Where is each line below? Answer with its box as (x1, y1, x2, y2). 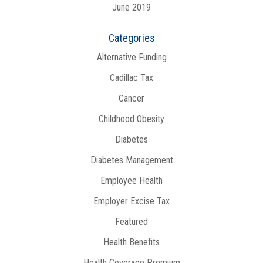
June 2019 (112, 2, 151, 13)
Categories (108, 32, 155, 44)
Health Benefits (103, 237, 160, 248)
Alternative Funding (96, 52, 167, 63)
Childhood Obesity (99, 113, 164, 124)
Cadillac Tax (110, 72, 153, 83)
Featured (115, 216, 148, 227)
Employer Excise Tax (93, 195, 170, 207)
